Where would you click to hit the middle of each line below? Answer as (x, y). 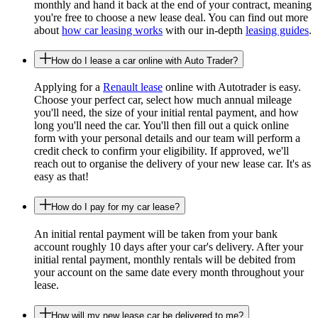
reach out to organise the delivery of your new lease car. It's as (172, 164)
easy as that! (61, 177)
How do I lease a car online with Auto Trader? (144, 60)
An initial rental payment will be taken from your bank (156, 234)
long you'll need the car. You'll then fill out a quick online (161, 126)
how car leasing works (112, 31)
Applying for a (68, 87)
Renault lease (133, 87)
